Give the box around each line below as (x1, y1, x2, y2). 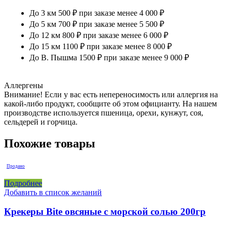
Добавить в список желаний (4, 187, 102, 197)
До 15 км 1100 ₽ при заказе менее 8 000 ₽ (29, 42, 172, 51)
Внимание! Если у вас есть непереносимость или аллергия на (4, 90, 218, 99)
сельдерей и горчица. (4, 117, 78, 126)
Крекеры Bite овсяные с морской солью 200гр (4, 206, 206, 217)
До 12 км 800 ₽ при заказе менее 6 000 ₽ (29, 30, 168, 40)
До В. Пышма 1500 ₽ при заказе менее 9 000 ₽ (29, 53, 189, 62)
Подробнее (4, 178, 42, 187)
